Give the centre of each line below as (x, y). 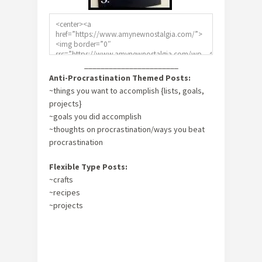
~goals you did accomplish (95, 116)
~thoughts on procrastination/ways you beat (127, 129)
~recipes (65, 192)
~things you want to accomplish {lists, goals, (127, 91)
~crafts (61, 180)
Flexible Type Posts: (88, 167)
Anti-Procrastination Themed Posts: (120, 78)
